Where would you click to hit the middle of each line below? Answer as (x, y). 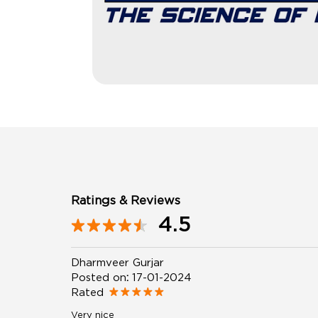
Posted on (98, 276)
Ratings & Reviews (125, 200)
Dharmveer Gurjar (117, 262)
